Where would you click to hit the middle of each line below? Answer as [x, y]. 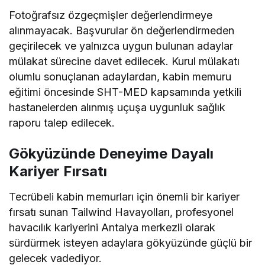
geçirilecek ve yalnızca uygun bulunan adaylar [121, 46]
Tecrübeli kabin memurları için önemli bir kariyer [125, 196]
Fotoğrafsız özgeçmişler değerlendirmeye [111, 15]
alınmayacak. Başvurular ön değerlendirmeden [122, 30]
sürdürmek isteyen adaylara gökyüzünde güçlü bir [131, 243]
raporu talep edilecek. [62, 122]
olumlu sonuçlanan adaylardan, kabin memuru [120, 76]
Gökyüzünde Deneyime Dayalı [111, 153]
